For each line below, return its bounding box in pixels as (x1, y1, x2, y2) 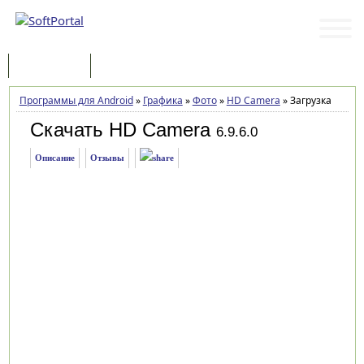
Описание (34, 153, 75, 162)
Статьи (107, 59, 141, 75)
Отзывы (89, 153, 124, 162)
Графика (142, 93, 183, 107)
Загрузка (287, 93, 331, 107)
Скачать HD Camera (29, 119, 210, 141)
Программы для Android (19, 93, 133, 107)
